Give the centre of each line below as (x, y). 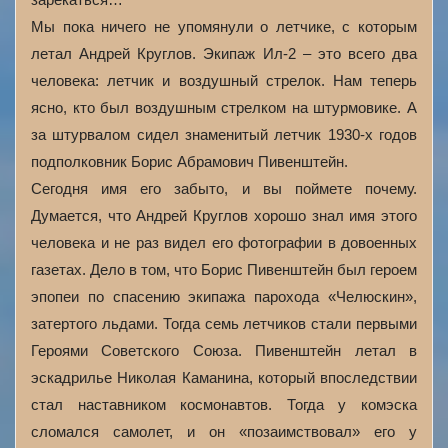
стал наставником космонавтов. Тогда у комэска (224, 404)
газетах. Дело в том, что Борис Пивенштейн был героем (224, 269)
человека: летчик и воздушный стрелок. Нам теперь (224, 80)
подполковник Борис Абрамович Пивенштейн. (189, 161)
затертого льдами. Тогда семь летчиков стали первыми (224, 323)
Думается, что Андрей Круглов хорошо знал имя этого (224, 215)
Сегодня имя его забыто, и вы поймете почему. (224, 188)
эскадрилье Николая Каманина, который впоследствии (224, 377)
